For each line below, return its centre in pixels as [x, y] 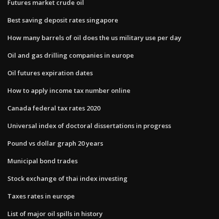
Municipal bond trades [43, 161]
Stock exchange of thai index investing [67, 178]
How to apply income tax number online [69, 90]
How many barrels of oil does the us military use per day [94, 37]
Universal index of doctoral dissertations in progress [89, 125]
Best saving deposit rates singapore [63, 20]
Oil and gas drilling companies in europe [71, 55]
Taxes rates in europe [41, 196]
